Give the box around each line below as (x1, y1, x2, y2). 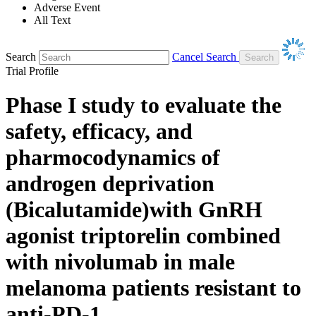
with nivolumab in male (6, 249, 235, 275)
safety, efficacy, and (6, 119, 193, 145)
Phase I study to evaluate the (6, 92, 281, 119)
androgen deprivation (6, 171, 214, 197)
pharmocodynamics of (6, 145, 220, 171)
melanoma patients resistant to (6, 275, 301, 301)
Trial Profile (6, 64, 59, 77)
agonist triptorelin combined (6, 223, 281, 249)
